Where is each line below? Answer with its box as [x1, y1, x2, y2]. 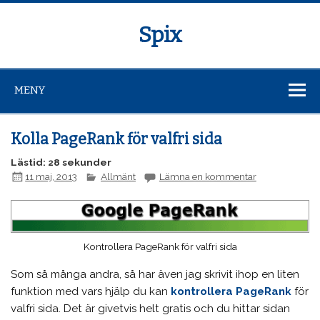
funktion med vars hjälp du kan [11, 285, 171, 299]
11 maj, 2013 [25, 170, 78, 182]
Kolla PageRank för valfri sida [11, 130, 223, 149]
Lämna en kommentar [159, 170, 256, 182]
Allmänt [101, 170, 136, 182]
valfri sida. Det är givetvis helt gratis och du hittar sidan [11, 302, 291, 316]
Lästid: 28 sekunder [11, 156, 112, 168]
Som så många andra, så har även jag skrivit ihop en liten [11, 268, 300, 281]
